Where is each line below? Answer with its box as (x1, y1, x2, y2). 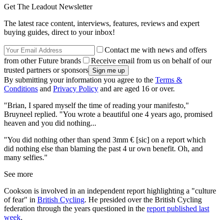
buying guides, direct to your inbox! (4, 27, 115, 36)
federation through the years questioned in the (4, 204, 147, 213)
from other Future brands (4, 56, 81, 65)
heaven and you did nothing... (4, 118, 96, 127)
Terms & (155, 75, 182, 84)
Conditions (4, 84, 38, 93)
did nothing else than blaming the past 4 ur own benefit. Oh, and (4, 144, 203, 153)
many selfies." (4, 153, 48, 162)
